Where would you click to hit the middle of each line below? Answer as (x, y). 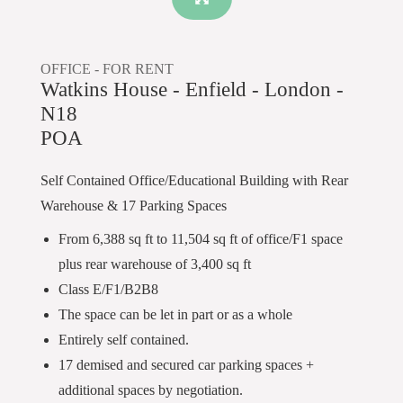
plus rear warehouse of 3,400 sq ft (155, 264)
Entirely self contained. (124, 340)
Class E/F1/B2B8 (108, 289)
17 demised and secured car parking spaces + (186, 365)
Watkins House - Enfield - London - (192, 90)
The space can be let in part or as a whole (175, 314)
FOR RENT (138, 69)
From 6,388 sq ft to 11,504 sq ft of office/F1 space (201, 239)
